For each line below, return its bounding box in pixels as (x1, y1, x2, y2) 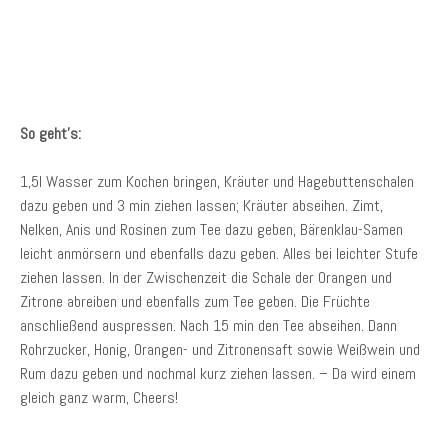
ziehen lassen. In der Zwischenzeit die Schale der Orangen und (20, 267, 392, 288)
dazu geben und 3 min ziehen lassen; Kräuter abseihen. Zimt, (20, 195, 383, 216)
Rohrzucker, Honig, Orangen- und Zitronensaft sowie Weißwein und (20, 339, 420, 360)
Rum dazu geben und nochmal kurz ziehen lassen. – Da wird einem (20, 363, 416, 384)
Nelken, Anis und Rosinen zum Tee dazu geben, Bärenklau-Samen (20, 219, 403, 240)
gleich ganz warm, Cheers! (20, 387, 178, 408)
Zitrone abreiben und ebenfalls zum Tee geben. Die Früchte (20, 291, 370, 312)
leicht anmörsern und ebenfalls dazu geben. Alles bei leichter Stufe (20, 243, 418, 264)
